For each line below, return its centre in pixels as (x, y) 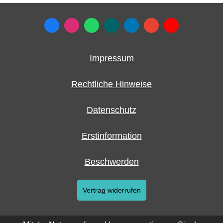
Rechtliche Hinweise (111, 84)
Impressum (111, 58)
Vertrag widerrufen (111, 190)
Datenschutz (111, 110)
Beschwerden (111, 162)
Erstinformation (111, 136)
